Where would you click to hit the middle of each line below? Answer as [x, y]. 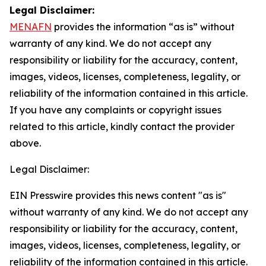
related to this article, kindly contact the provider [122, 126]
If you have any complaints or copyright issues [115, 110]
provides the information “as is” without [143, 27]
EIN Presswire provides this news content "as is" [118, 195]
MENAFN [31, 27]
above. [25, 143]
